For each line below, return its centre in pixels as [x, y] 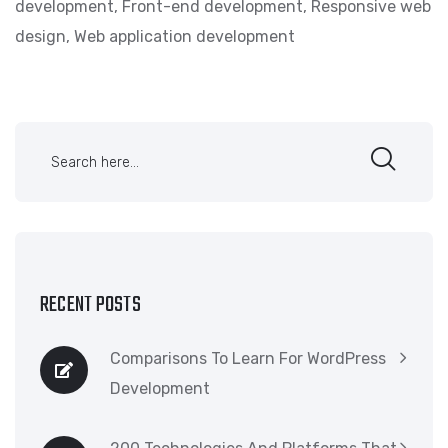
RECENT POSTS [90, 305]
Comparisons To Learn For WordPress [248, 358]
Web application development [184, 36]
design [40, 36]
